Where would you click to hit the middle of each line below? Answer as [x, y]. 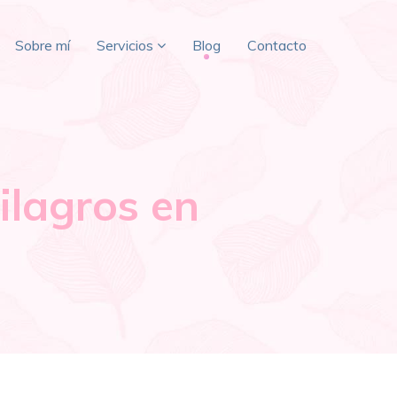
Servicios [125, 45]
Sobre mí [43, 45]
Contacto [277, 45]
